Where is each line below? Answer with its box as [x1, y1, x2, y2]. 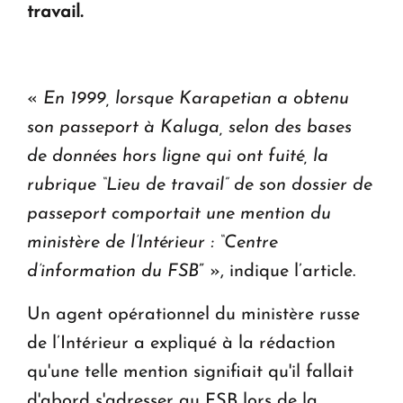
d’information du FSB [27, 263, 199, 282]
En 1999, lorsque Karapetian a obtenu [43, 90, 349, 109]
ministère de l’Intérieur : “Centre [27, 234, 278, 253]
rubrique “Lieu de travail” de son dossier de [27, 176, 372, 195]
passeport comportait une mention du [27, 205, 331, 224]
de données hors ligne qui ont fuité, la [27, 148, 328, 166]
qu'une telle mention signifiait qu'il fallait [27, 363, 354, 382]
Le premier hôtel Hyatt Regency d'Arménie [46, 17, 321, 32]
